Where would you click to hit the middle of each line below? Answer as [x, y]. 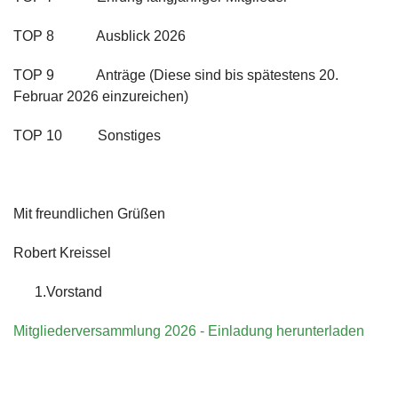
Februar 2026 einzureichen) [101, 96]
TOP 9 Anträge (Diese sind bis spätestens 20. [176, 75]
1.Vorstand [58, 291]
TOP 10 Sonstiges [87, 135]
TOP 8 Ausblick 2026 [99, 36]
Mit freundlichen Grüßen [89, 213]
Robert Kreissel [62, 252]
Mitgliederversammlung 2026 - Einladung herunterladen [189, 330]
